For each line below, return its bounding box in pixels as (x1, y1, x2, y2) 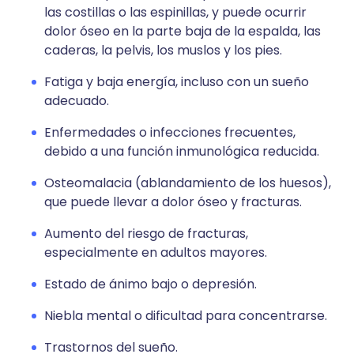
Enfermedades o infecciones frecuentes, (44, 123, 296, 141)
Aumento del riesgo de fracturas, (44, 224, 248, 243)
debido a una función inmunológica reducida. (44, 142, 319, 160)
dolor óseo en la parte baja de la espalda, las (44, 22, 321, 40)
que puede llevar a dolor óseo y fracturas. (44, 193, 302, 211)
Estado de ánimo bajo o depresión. (44, 275, 257, 293)
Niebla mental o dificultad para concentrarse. (44, 307, 327, 325)
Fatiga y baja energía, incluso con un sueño (44, 73, 309, 91)
